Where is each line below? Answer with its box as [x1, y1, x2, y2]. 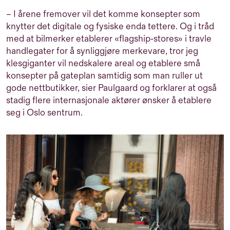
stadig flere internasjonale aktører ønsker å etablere [6, 94, 212, 106]
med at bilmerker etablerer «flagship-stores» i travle [6, 33, 212, 44]
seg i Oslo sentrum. [6, 107, 83, 118]
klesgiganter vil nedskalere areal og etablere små [6, 57, 200, 69]
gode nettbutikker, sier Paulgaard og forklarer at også [6, 82, 217, 93]
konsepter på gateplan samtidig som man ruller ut [6, 70, 203, 81]
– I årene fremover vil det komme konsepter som [6, 8, 200, 20]
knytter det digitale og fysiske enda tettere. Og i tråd [6, 21, 214, 32]
